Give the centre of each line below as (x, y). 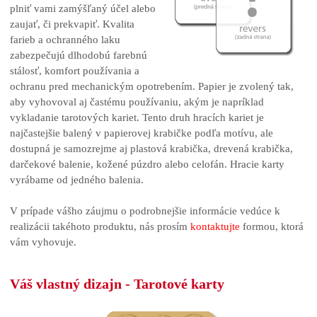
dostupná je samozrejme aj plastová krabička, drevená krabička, (151, 149)
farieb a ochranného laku (65, 40)
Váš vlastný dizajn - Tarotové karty (117, 283)
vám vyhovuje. (43, 242)
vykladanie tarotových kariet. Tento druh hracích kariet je (137, 117)
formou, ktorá (273, 226)
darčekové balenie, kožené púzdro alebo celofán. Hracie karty (147, 164)
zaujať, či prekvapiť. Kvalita (72, 24)
